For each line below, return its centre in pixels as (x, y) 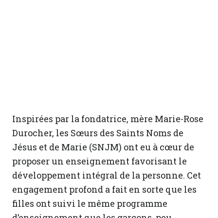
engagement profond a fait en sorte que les (104, 189)
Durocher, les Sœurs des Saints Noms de (98, 133)
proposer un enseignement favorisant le (100, 161)
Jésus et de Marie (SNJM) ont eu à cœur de (103, 147)
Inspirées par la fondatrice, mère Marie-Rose (108, 119)
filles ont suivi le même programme (90, 203)
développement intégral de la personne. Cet (107, 175)
